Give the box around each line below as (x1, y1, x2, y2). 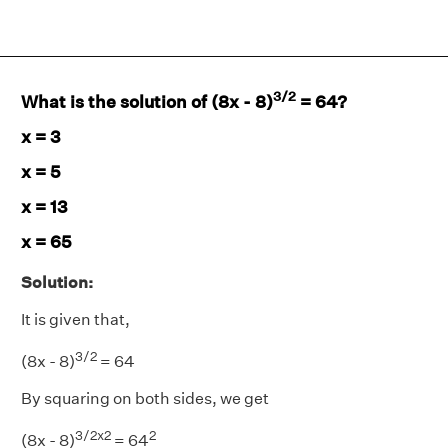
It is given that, (21, 309, 130, 329)
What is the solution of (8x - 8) (21, 90, 273, 112)
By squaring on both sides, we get (21, 388, 269, 408)
